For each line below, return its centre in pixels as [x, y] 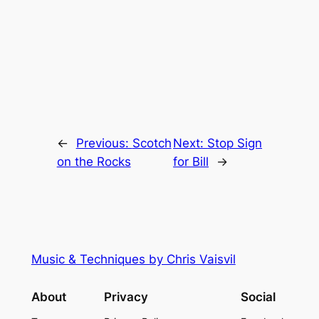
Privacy [126, 297]
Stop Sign [235, 143]
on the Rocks [94, 161]
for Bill [191, 161]
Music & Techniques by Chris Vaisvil [133, 259]
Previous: [104, 143]
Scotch [152, 143]
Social [258, 297]
